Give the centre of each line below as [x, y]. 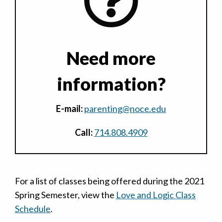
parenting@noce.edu [125, 108]
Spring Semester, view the [65, 194]
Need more [111, 58]
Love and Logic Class [156, 194]
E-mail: [70, 108]
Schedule [33, 208]
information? [111, 83]
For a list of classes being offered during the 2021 [110, 181]
